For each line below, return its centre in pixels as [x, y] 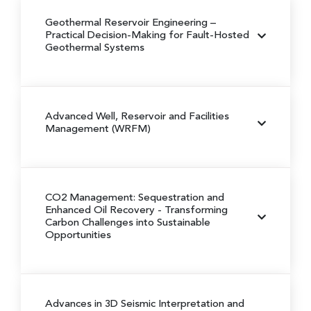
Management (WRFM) [98, 129]
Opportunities [78, 235]
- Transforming [193, 210]
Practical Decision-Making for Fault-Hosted [147, 35]
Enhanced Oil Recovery [101, 210]
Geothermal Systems [95, 48]
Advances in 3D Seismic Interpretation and [145, 304]
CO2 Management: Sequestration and [135, 198]
